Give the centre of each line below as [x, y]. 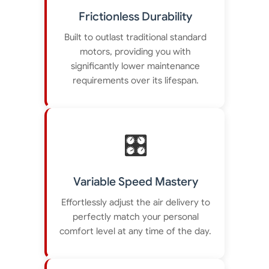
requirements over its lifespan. [135, 80]
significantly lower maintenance [136, 66]
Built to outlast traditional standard [136, 37]
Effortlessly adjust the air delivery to [135, 202]
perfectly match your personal [135, 216]
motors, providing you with [136, 51]
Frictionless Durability [136, 16]
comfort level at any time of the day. [136, 231]
